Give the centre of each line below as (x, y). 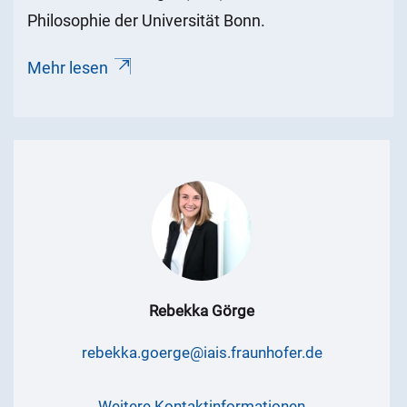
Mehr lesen (68, 68)
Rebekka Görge (202, 311)
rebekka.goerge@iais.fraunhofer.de (202, 353)
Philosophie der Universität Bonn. (146, 21)
